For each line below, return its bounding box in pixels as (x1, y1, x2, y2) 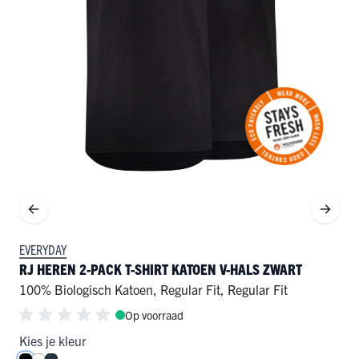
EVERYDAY (19, 241, 67, 258)
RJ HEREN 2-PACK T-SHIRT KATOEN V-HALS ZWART (19, 260, 302, 279)
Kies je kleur (19, 333, 87, 349)
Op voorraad (125, 308, 184, 323)
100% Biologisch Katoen (19, 281, 153, 298)
